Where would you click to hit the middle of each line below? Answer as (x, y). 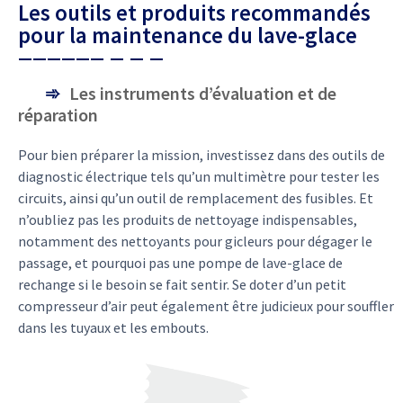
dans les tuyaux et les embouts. (113, 328)
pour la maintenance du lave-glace (188, 36)
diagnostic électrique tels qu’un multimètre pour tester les (199, 177)
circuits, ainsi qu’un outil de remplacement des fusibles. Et (196, 198)
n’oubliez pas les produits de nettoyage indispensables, (188, 220)
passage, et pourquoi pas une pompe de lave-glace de (180, 263)
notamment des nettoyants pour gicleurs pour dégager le (195, 242)
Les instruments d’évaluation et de (203, 94)
